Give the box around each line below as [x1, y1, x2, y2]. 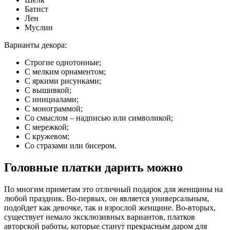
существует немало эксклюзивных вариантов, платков [4, 213, 195, 222]
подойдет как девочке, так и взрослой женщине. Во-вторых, [4, 203, 216, 213]
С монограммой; [25, 104, 83, 113]
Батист [25, 5, 48, 14]
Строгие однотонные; [25, 58, 101, 67]
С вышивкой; [25, 86, 71, 95]
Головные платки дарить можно [4, 161, 183, 175]
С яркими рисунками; [25, 76, 101, 86]
